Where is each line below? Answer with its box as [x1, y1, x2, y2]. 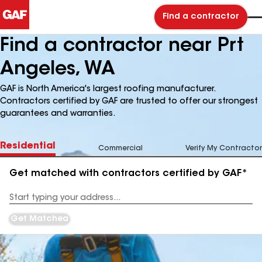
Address [9, 198, 39, 206]
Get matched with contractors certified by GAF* [9, 169, 247, 178]
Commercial [98, 145, 143, 152]
